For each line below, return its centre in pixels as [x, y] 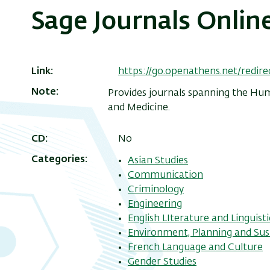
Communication [165, 175]
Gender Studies [162, 262]
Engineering [155, 204]
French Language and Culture [195, 247]
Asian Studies [158, 161]
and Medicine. [139, 108]
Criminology [156, 190]
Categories [58, 159]
